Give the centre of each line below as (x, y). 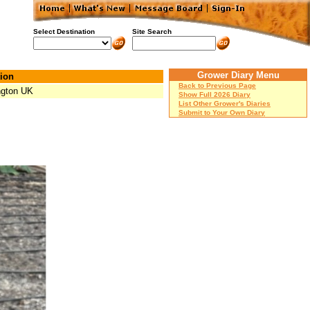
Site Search (152, 31)
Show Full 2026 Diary (215, 94)
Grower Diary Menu (238, 75)
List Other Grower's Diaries (225, 103)
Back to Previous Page (217, 85)
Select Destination (64, 31)
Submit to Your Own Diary (222, 112)
